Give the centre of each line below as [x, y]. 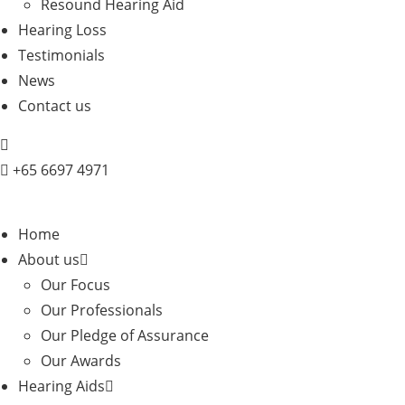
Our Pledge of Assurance [125, 335]
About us [49, 259]
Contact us [55, 106]
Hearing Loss [62, 30]
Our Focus [75, 285]
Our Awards [81, 361]
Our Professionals [102, 310]
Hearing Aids [61, 386]
